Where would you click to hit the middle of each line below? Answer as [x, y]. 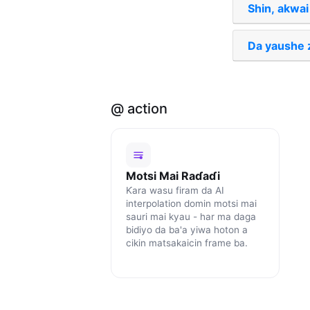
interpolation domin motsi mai [191, 204]
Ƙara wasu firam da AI [175, 191]
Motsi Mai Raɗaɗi [173, 176]
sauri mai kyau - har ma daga [191, 217]
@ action [139, 108]
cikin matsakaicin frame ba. [186, 243]
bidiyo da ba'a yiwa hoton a [186, 230]
